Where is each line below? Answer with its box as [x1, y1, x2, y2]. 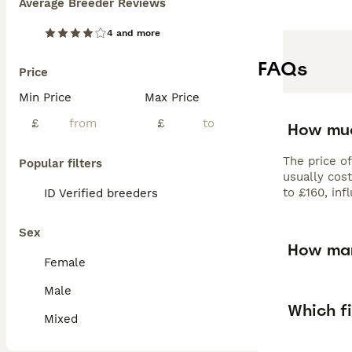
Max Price [145, 90, 200, 104]
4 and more [107, 27, 160, 38]
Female [44, 255, 86, 269]
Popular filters [19, 156, 102, 170]
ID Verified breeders [44, 186, 158, 200]
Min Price [19, 90, 71, 104]
